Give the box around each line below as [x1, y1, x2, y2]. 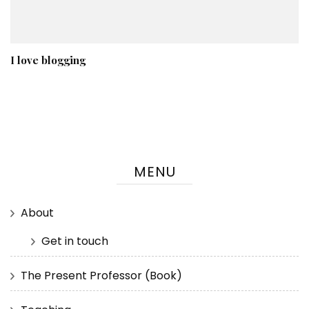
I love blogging [10, 52, 86, 67]
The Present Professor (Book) [21, 267, 182, 283]
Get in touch [41, 232, 108, 249]
